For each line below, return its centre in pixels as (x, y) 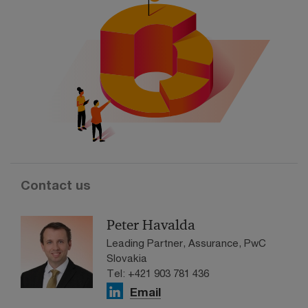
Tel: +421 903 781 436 (158, 273)
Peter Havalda (151, 225)
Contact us (56, 185)
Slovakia (127, 258)
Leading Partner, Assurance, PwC (186, 243)
